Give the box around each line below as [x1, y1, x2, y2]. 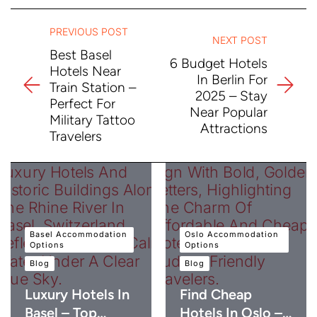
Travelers [50, 128, 102, 145]
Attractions [200, 120, 267, 137]
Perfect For [50, 96, 115, 113]
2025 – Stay [195, 87, 267, 104]
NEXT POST [212, 33, 267, 46]
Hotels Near [50, 63, 121, 80]
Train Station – [50, 79, 136, 96]
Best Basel [50, 47, 112, 64]
